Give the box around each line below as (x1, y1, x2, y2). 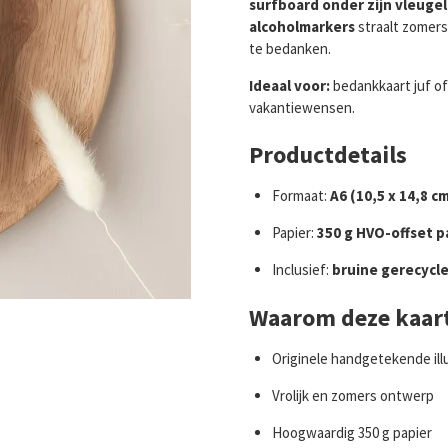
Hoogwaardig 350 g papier (271, 422, 432, 442)
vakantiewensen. (249, 97, 355, 117)
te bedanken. (249, 38, 331, 58)
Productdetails (249, 140, 407, 171)
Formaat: (271, 186, 330, 206)
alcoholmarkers (249, 16, 355, 36)
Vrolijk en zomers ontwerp (271, 385, 434, 405)
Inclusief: (271, 260, 332, 280)
